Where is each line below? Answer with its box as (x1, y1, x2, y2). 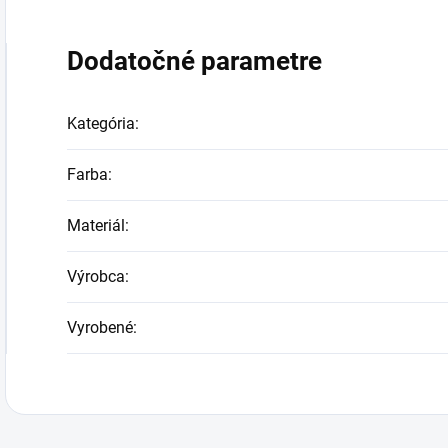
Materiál (67, 216, 125, 235)
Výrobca (67, 267, 125, 286)
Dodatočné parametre (67, 46, 322, 76)
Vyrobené (67, 318, 133, 337)
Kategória (67, 114, 135, 133)
